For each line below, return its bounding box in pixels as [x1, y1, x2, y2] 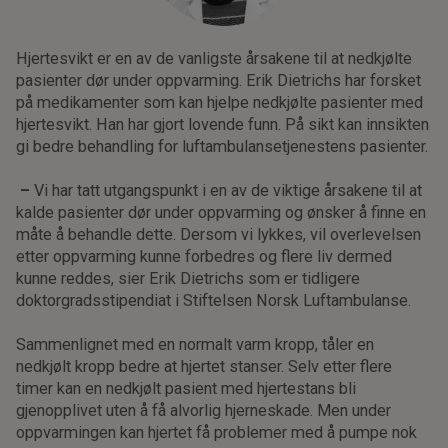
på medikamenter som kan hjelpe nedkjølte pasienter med [16, 92, 424, 112]
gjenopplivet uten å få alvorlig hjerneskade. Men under [16, 400, 392, 420]
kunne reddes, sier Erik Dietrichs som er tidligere [16, 268, 361, 288]
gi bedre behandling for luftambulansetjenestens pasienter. [16, 136, 429, 156]
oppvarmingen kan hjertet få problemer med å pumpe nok [16, 422, 418, 442]
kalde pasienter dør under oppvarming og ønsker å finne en [16, 202, 427, 222]
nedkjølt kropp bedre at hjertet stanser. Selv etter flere [16, 356, 393, 376]
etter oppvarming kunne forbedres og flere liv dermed [16, 246, 393, 266]
